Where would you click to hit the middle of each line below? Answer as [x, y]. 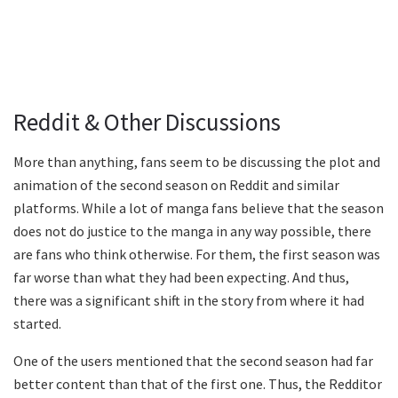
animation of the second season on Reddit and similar [176, 184]
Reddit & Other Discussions [147, 122]
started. [37, 323]
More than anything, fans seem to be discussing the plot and [197, 161]
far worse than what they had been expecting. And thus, [181, 277]
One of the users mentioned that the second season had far [193, 360]
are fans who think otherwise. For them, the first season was [197, 254]
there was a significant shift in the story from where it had [189, 300]
